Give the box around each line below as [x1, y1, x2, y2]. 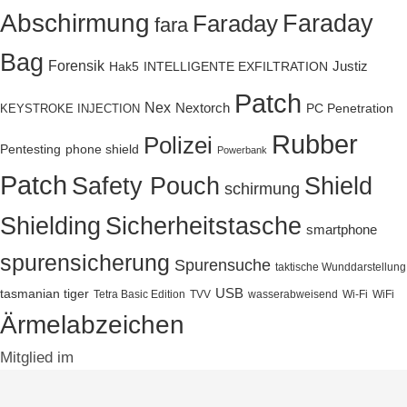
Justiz [333, 58, 368, 74]
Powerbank [217, 144, 267, 155]
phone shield [65, 142, 139, 156]
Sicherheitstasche [105, 212, 302, 240]
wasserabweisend [248, 288, 338, 301]
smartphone [306, 223, 377, 237]
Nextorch [175, 101, 230, 115]
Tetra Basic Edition [94, 288, 185, 301]
